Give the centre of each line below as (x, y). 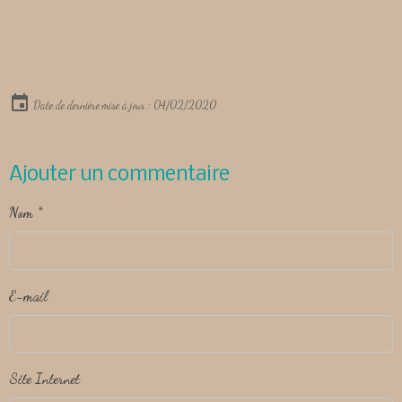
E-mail (28, 296)
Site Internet (44, 379)
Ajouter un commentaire (119, 175)
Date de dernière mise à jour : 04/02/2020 (123, 105)
